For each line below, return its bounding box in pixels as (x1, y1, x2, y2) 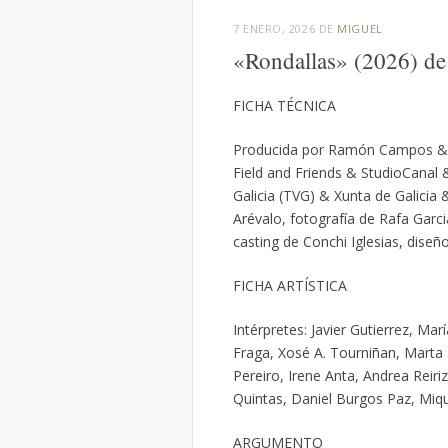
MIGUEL (337, 21, 383, 37)
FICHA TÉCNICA (233, 96, 336, 116)
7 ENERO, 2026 (233, 21, 316, 37)
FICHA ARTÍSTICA (233, 276, 347, 296)
